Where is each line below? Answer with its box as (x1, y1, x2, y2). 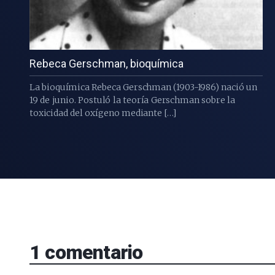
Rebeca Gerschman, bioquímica (29, 57, 184, 71)
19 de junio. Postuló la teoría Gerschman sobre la (29, 95, 235, 106)
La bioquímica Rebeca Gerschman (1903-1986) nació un (29, 82, 258, 93)
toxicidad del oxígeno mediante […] (29, 107, 177, 119)
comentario (41, 240, 143, 264)
